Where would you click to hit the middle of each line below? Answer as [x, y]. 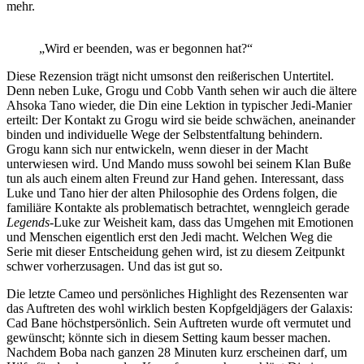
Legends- [30, 223]
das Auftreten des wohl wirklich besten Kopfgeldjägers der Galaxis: [180, 309]
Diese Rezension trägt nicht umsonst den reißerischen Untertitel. [170, 76]
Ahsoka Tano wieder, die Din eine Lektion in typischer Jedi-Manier [179, 106]
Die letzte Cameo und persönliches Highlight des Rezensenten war [177, 294]
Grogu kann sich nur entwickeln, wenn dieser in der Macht [157, 149]
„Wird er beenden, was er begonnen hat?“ [146, 49]
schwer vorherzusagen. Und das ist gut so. [115, 266]
